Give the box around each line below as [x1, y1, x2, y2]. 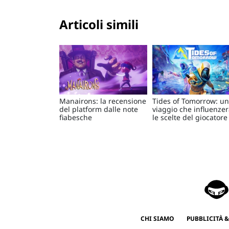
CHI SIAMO [140, 214, 174, 223]
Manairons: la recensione [59, 96, 146, 106]
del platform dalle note [59, 104, 138, 114]
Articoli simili [59, 16, 139, 33]
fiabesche [59, 112, 92, 122]
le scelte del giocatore [152, 112, 227, 122]
